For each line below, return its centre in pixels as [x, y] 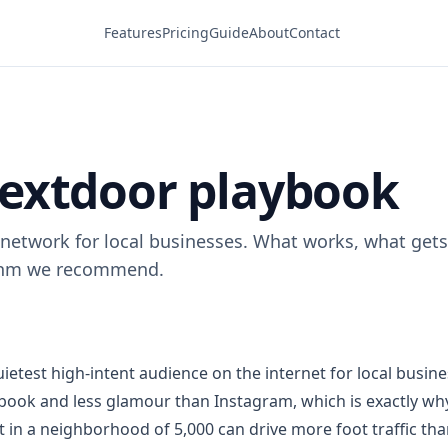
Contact [314, 32]
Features [132, 32]
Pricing [185, 32]
